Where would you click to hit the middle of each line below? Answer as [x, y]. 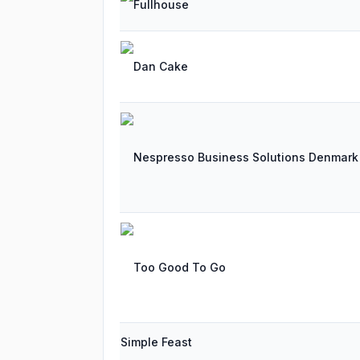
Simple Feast [156, 342]
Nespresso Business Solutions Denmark [246, 157]
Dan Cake [161, 66]
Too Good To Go [180, 267]
